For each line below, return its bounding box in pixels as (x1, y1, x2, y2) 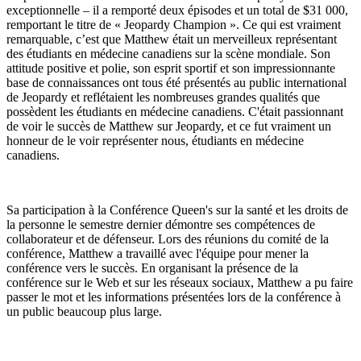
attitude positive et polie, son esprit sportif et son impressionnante (6, 61, 335, 75)
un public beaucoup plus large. (6, 305, 162, 318)
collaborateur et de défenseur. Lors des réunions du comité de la (6, 232, 329, 246)
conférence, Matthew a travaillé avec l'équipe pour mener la (6, 247, 309, 260)
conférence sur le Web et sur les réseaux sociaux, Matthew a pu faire (6, 276, 353, 289)
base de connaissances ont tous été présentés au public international (6, 76, 346, 89)
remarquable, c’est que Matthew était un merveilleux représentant (6, 32, 337, 46)
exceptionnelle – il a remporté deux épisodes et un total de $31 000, (6, 3, 348, 17)
